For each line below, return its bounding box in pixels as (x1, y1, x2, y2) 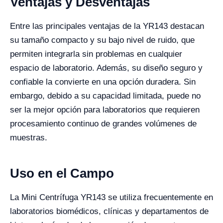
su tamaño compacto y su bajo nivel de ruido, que (10, 35, 195, 45)
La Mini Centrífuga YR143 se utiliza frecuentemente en (10, 193, 213, 203)
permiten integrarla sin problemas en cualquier (10, 49, 182, 59)
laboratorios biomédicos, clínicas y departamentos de (10, 207, 209, 217)
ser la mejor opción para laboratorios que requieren (10, 105, 200, 115)
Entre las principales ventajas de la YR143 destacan (10, 21, 204, 31)
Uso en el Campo (10, 166, 114, 181)
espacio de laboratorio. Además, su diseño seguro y (10, 63, 203, 73)
